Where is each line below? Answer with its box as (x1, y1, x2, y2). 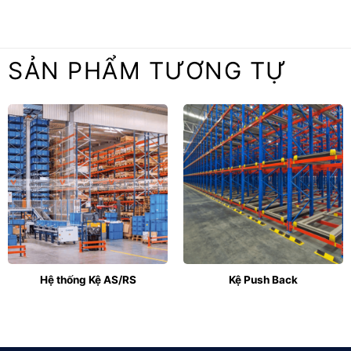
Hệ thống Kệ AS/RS (39, 273, 136, 286)
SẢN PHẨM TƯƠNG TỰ (8, 56, 288, 85)
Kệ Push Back (229, 273, 298, 286)
